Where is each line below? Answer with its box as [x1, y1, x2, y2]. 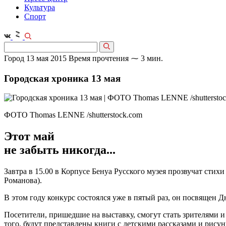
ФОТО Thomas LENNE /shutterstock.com [4, 110, 142, 120]
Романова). [4, 176, 42, 185]
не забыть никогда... [4, 143, 116, 157]
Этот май [4, 130, 54, 143]
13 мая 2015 [26, 54, 67, 63]
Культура [24, 3, 55, 12]
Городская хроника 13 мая [4, 73, 121, 84]
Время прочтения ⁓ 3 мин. [69, 54, 163, 63]
